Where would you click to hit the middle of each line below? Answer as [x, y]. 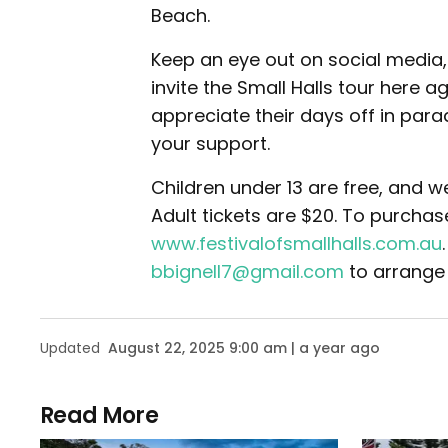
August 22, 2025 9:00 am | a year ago [244, 348]
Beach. [180, 15]
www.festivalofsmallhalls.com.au [296, 243]
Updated [70, 348]
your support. [210, 143]
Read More [99, 415]
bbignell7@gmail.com [247, 271]
